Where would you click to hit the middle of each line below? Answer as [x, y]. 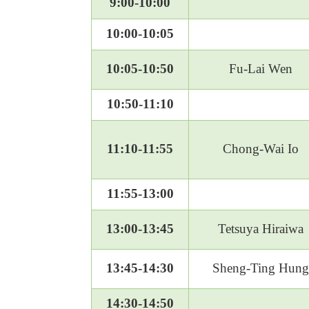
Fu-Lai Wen [260, 69]
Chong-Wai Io [260, 149]
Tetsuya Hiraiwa [260, 229]
